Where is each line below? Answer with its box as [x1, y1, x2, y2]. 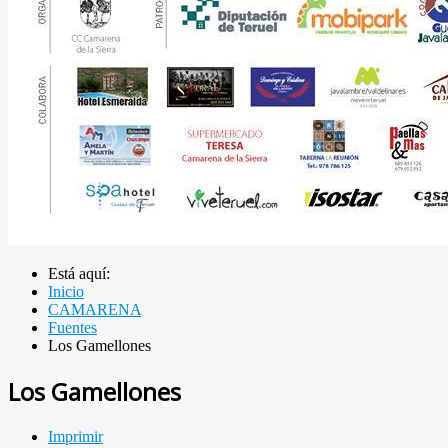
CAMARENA [48, 301, 141, 319]
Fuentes [48, 319, 97, 337]
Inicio [48, 283, 84, 301]
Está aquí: [48, 265, 118, 283]
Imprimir [48, 428, 103, 446]
